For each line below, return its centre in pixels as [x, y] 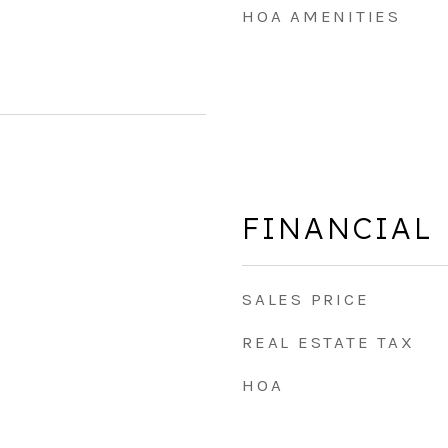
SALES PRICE [306, 299]
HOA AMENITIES [321, 16]
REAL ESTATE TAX [328, 342]
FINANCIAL [337, 228]
